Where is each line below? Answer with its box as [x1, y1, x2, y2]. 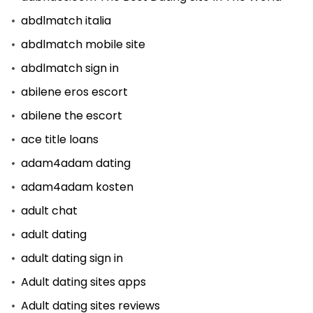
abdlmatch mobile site [21, 36, 145, 52]
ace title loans [21, 131, 99, 147]
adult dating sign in [21, 250, 123, 266]
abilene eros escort [21, 84, 128, 100]
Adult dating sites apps [21, 274, 146, 290]
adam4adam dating [21, 155, 131, 171]
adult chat [21, 203, 78, 219]
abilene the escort [21, 108, 122, 124]
